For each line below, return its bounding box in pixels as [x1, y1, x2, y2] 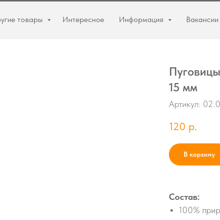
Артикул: [169, 99, 203, 109]
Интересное [62, 15, 104, 24]
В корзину [184, 150, 215, 158]
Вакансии [186, 15, 219, 24]
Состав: [169, 192, 200, 202]
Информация [119, 15, 165, 24]
